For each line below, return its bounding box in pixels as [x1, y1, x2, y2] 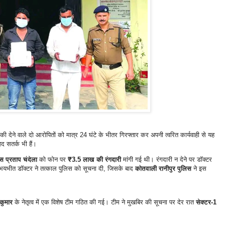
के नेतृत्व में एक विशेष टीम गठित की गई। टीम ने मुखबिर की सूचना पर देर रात [12, 198, 196, 206]
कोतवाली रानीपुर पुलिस [135, 165, 191, 173]
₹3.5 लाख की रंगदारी [67, 156, 121, 164]
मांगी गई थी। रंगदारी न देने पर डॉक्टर [121, 156, 212, 164]
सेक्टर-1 [195, 198, 216, 206]
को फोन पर [37, 156, 68, 164]
